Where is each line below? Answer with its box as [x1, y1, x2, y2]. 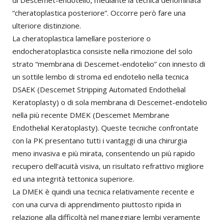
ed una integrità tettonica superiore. [12, 174, 134, 184]
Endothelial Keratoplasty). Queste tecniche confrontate [12, 123, 198, 133]
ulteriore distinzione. [12, 21, 81, 30]
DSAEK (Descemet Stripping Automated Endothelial [12, 84, 186, 94]
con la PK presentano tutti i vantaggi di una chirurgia [12, 136, 187, 145]
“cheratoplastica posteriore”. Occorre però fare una [12, 8, 186, 18]
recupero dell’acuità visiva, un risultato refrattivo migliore [12, 161, 204, 171]
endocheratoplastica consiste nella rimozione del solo [12, 46, 192, 56]
